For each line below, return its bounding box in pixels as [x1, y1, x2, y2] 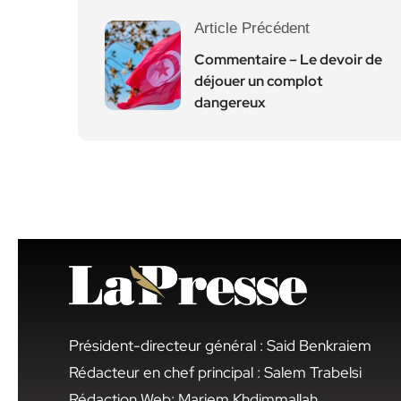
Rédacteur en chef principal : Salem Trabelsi [69, 363, 362, 383]
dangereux [194, 92, 266, 112]
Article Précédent [194, 19, 310, 37]
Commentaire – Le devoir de [194, 49, 382, 69]
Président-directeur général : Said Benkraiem [69, 336, 371, 356]
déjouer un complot [194, 71, 323, 90]
